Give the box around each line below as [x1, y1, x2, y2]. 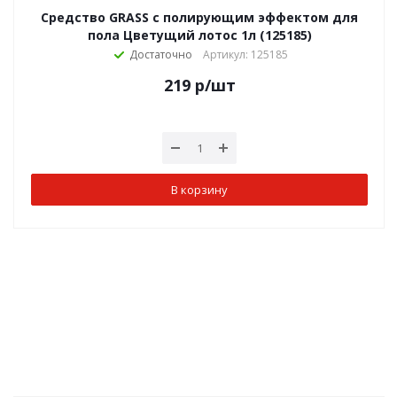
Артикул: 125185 [202, 47, 288, 62]
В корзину [171, 181, 228, 198]
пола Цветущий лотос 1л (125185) [87, 27, 312, 43]
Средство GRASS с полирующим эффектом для [41, 9, 358, 26]
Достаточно [128, 47, 192, 62]
